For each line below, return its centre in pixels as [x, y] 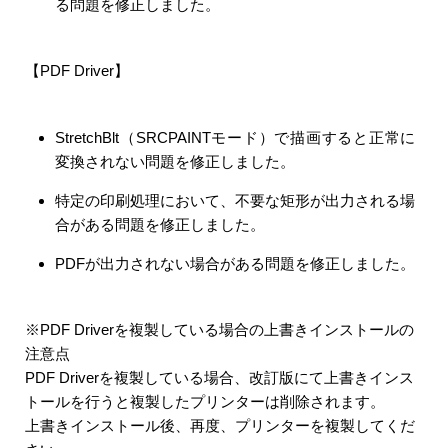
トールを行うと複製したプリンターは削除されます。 [205, 401]
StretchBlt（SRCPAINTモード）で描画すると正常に [235, 137]
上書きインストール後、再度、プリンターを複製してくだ [220, 425]
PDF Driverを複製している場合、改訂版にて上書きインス [219, 377]
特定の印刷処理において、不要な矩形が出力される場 [235, 200]
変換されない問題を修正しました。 [175, 161]
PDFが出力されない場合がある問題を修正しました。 [235, 263]
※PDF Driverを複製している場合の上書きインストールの [219, 329]
